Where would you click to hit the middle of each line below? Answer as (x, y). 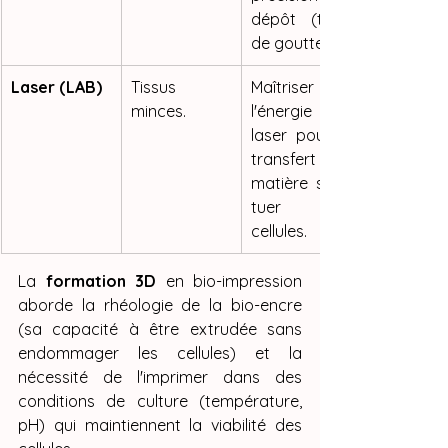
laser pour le (301, 135)
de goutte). (292, 43)
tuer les (301, 207)
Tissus (153, 87)
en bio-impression (229, 281)
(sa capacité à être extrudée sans (160, 329)
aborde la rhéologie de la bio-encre (160, 305)
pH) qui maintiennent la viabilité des (160, 425)
